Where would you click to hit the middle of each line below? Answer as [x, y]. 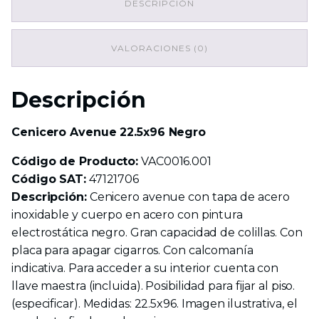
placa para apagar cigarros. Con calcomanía [132, 250]
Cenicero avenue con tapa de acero [188, 197]
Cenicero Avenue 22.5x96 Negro [109, 132]
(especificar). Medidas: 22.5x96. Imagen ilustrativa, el [155, 304]
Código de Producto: [75, 161]
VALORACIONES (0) [159, 48]
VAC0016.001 [175, 161]
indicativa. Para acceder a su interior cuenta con [145, 268]
